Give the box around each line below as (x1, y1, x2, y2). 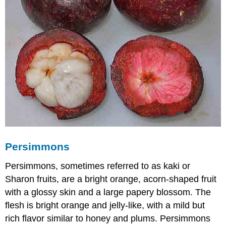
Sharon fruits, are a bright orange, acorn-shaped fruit (5, 174, 217, 184)
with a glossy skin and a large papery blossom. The (5, 187, 211, 197)
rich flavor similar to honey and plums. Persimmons (5, 213, 211, 223)
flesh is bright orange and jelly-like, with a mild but (5, 200, 205, 210)
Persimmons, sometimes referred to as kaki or (5, 160, 191, 171)
